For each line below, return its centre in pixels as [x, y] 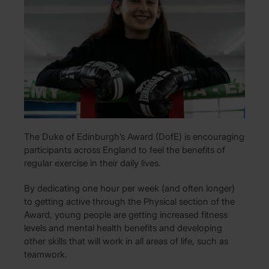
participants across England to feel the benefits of [125, 150]
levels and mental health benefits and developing [123, 228]
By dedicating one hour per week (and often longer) [129, 188]
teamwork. [46, 254]
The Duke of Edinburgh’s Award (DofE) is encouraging [134, 136]
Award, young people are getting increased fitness [126, 214]
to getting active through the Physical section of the [129, 201]
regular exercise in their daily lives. [92, 163]
